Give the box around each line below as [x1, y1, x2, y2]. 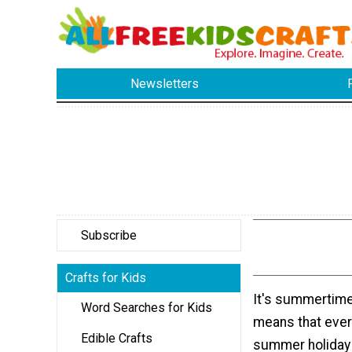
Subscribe [81, 227, 137, 243]
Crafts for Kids [65, 269, 146, 285]
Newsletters [130, 76, 200, 92]
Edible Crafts [81, 330, 152, 346]
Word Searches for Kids [81, 299, 212, 315]
